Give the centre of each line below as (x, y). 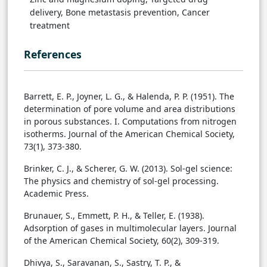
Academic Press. (56, 194)
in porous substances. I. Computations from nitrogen (130, 122)
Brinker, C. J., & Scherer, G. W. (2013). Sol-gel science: (128, 169)
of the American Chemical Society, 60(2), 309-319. (122, 241)
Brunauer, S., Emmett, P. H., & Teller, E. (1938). (114, 216)
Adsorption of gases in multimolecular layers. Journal (130, 228)
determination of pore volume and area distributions (130, 109)
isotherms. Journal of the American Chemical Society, (129, 134)
